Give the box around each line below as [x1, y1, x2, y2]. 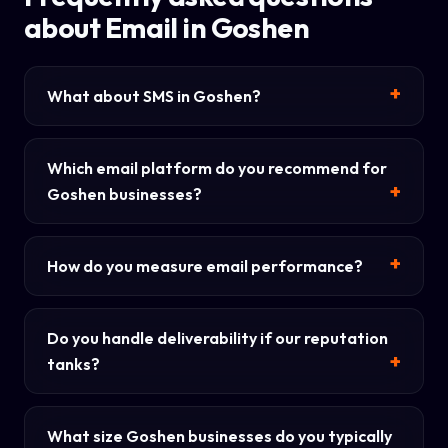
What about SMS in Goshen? [47, 86, 261, 106]
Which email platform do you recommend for [47, 158, 387, 178]
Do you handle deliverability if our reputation [47, 328, 388, 348]
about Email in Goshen [24, 10, 310, 45]
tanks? [47, 354, 100, 374]
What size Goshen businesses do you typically [47, 426, 392, 446]
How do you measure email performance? [47, 256, 363, 276]
